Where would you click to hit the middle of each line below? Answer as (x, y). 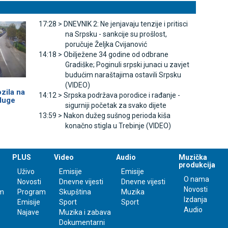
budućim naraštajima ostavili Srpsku (123, 75)
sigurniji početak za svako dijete (116, 106)
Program (31, 192)
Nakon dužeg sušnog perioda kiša (117, 116)
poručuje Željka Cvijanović (106, 45)
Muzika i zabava (85, 212)
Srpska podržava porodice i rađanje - (122, 95)
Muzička (193, 158)
